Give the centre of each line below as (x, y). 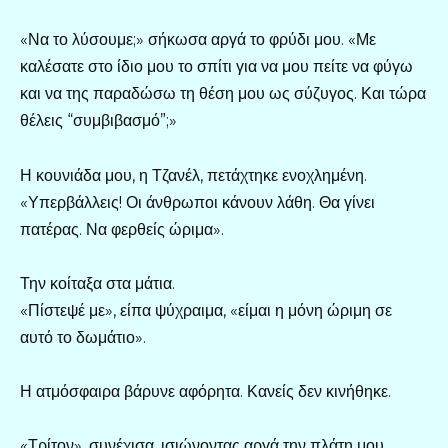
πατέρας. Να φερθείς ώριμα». (122, 229)
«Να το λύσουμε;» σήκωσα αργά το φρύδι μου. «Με (198, 40)
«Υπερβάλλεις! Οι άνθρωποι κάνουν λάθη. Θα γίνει (197, 202)
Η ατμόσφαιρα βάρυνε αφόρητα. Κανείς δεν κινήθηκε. (205, 392)
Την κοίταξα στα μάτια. (97, 283)
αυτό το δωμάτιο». (83, 337)
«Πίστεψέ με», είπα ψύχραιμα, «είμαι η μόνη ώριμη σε (206, 310)
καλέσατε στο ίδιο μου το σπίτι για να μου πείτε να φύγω (216, 67)
